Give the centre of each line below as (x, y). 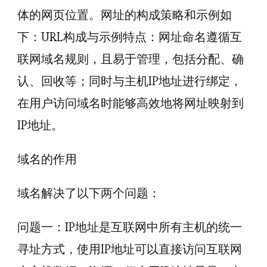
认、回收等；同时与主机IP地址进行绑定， (130, 81)
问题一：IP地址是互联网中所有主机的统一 (130, 227)
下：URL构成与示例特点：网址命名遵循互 (130, 37)
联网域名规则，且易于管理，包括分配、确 (131, 59)
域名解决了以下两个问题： (89, 193)
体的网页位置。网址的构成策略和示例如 (125, 15)
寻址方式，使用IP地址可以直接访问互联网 (130, 249)
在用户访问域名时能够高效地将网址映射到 (131, 103)
